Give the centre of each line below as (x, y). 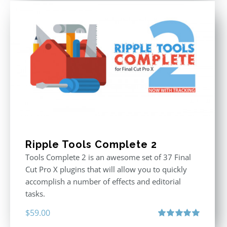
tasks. (35, 194)
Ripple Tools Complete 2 (91, 145)
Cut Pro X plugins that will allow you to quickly (106, 169)
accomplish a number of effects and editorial (103, 182)
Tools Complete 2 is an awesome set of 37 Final (108, 157)
